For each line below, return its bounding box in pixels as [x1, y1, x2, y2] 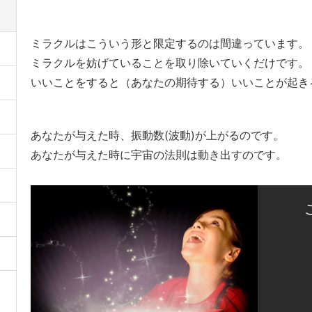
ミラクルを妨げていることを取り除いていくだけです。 [31, 56, 309, 70]
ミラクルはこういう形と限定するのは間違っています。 [31, 36, 309, 50]
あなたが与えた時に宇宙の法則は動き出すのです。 [31, 148, 287, 162]
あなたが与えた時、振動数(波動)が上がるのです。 [31, 128, 284, 142]
